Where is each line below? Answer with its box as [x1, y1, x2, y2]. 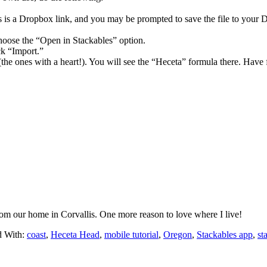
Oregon [163, 229, 192, 240]
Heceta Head [51, 229, 100, 240]
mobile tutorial [104, 229, 159, 240]
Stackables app [197, 229, 253, 240]
